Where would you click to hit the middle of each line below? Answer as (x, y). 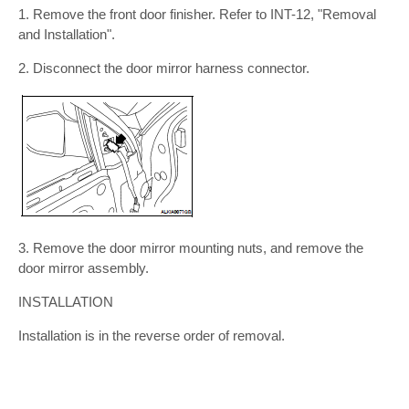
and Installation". (67, 34)
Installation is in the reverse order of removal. (152, 335)
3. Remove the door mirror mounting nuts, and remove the (191, 247)
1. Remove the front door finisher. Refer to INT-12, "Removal (197, 14)
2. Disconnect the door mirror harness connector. (164, 68)
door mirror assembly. (84, 267)
